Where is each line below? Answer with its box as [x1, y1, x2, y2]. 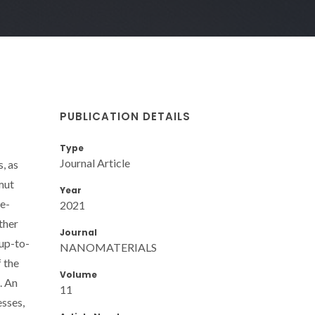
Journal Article [60, 155, 130, 169]
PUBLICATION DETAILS [60, 108, 191, 124]
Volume [60, 268, 97, 281]
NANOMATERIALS [60, 240, 157, 254]
